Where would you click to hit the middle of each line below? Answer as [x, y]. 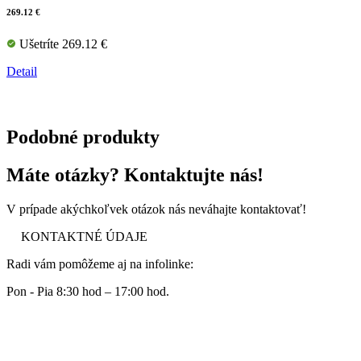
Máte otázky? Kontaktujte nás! [135, 175]
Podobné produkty [83, 137]
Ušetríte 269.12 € [62, 44]
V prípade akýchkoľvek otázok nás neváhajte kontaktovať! [156, 209]
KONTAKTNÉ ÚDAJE [84, 236]
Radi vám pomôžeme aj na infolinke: [100, 263]
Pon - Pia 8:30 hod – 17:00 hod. [88, 291]
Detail [22, 72]
